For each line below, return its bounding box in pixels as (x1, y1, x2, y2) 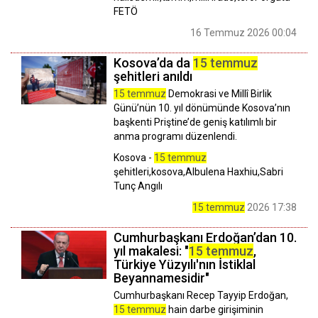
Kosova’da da (114, 55, 193, 71)
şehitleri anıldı (114, 69, 192, 84)
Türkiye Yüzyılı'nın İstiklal (114, 257, 256, 273)
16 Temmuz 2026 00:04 (190, 27, 297, 39)
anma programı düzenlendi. (114, 131, 237, 143)
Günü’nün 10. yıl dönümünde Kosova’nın (114, 102, 290, 114)
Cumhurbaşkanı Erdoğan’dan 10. (114, 230, 297, 246)
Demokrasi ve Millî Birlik (166, 88, 272, 100)
